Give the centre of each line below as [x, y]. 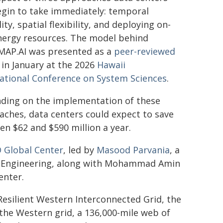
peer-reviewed [145, 51]
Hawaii [111, 65]
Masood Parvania [133, 150]
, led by [80, 150]
